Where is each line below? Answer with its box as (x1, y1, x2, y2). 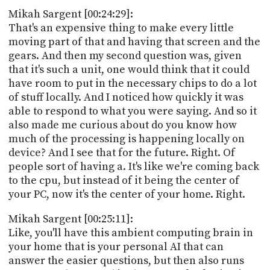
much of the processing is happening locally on (8, 131, 245, 146)
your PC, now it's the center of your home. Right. (8, 187, 245, 201)
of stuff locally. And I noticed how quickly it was (8, 90, 243, 104)
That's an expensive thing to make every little (8, 20, 234, 35)
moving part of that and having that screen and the (8, 34, 260, 49)
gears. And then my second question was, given (8, 48, 242, 63)
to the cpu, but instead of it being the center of (8, 173, 239, 187)
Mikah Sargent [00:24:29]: (8, 7, 133, 21)
